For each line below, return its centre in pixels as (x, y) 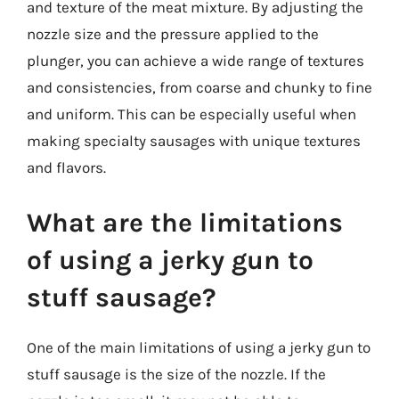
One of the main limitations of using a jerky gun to (199, 347)
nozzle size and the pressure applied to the (173, 34)
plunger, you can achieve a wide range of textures (195, 61)
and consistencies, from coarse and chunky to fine (199, 87)
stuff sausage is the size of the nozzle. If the (176, 374)
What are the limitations (185, 222)
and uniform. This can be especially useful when (191, 114)
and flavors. (66, 167)
